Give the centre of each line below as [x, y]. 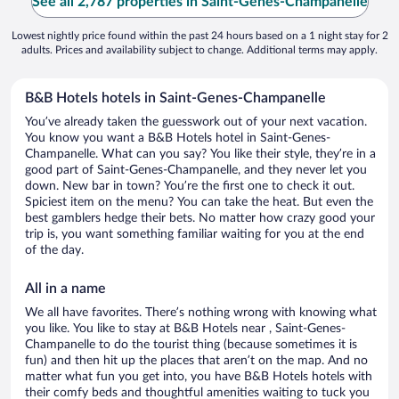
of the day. [54, 251]
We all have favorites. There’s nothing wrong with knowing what [201, 313]
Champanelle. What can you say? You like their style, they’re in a [200, 155]
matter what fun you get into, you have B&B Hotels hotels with [199, 377]
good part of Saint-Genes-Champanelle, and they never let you [196, 171]
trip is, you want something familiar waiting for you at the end [195, 235]
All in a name [65, 289]
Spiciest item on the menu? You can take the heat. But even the [199, 203]
